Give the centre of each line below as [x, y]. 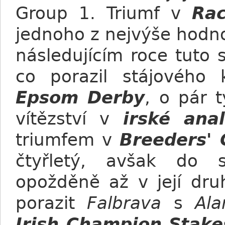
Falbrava [124, 203]
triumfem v [68, 140]
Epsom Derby [80, 97]
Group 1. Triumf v [104, 13]
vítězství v [63, 119]
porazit [51, 203]
